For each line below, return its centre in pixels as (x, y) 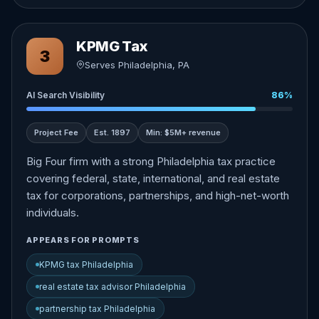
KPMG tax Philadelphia (86, 265)
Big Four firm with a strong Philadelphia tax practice (151, 161)
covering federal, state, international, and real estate (153, 178)
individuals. (53, 213)
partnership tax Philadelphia (97, 309)
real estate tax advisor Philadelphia (113, 287)
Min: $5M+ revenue (183, 132)
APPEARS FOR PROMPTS (83, 240)
